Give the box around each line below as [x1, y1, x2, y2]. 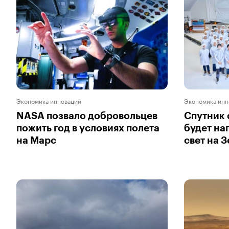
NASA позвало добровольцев [16, 110, 157, 121]
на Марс [16, 135, 56, 145]
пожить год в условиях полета [16, 123, 159, 133]
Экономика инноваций [16, 95, 81, 105]
